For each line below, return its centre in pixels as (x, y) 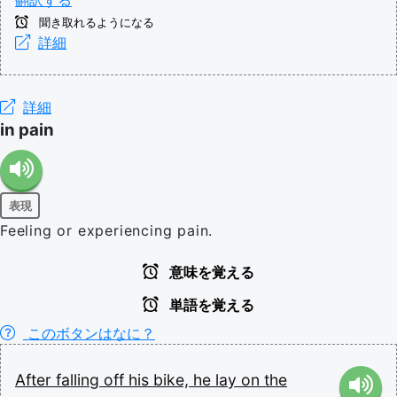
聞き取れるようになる (95, 23)
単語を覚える (210, 305)
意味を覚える (210, 272)
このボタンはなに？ (89, 333)
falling (80, 380)
